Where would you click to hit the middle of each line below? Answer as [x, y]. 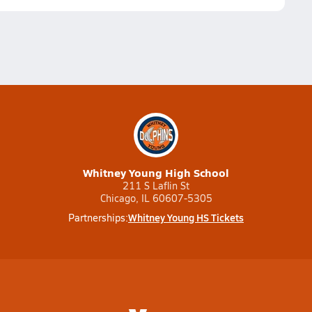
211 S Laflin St [156, 186]
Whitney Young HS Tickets [186, 217]
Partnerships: [98, 218]
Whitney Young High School [156, 172]
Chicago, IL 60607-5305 [156, 198]
